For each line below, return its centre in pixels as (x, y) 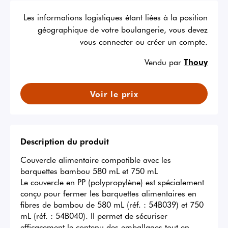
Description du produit (65, 141)
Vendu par (163, 62)
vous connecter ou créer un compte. (144, 41)
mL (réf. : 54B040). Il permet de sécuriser (94, 216)
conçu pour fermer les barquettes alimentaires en (108, 193)
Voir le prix (114, 94)
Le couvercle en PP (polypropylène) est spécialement (112, 182)
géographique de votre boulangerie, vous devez (123, 29)
